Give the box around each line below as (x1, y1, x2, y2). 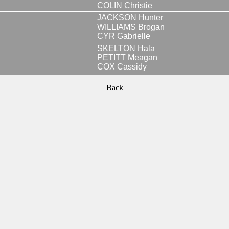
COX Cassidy (97, 62, 147, 71)
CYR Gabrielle (97, 31, 150, 40)
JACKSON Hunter (97, 13, 163, 22)
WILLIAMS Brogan (97, 22, 165, 31)
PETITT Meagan (97, 53, 157, 62)
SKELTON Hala (97, 43, 155, 53)
